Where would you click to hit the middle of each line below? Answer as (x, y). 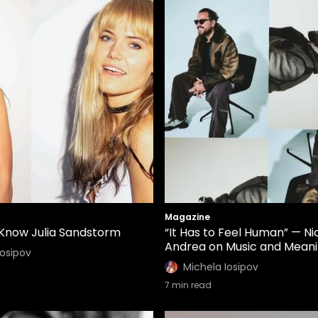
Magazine (187, 217)
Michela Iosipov (221, 267)
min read (191, 285)
